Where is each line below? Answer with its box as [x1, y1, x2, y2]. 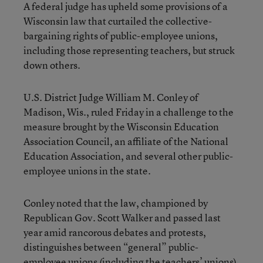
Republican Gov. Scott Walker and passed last [23, 211, 221, 224]
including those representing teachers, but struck [23, 43, 235, 57]
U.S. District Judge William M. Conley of [23, 90, 198, 104]
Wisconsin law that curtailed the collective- [23, 14, 212, 28]
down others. [23, 58, 80, 72]
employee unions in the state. [23, 164, 151, 177]
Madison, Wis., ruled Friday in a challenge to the [23, 105, 234, 119]
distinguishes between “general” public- [23, 240, 198, 254]
